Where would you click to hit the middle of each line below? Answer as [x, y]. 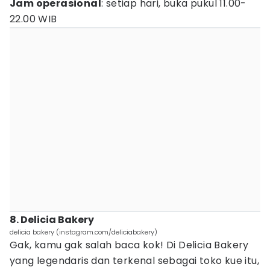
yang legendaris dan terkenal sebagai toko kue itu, [134, 261]
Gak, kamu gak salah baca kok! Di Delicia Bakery [129, 245]
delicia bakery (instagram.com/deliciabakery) [83, 232]
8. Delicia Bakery [52, 220]
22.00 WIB [33, 19]
